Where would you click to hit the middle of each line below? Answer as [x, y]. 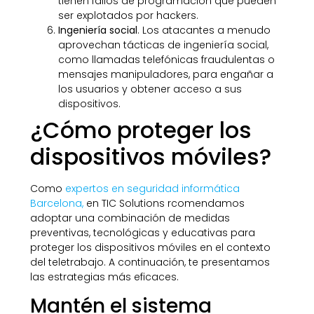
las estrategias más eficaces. [104, 277]
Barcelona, [56, 203]
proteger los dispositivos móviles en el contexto [150, 247]
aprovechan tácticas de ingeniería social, [163, 45]
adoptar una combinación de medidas [130, 218]
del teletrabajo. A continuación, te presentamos [150, 262]
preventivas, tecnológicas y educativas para [142, 232]
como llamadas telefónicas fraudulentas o [166, 59]
